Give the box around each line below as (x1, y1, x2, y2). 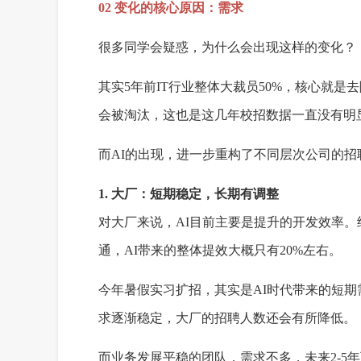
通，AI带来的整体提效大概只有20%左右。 (98, 243, 342, 257)
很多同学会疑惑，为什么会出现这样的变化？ (98, 40, 356, 54)
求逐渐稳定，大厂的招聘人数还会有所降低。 (98, 311, 356, 325)
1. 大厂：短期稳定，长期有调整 (98, 187, 279, 201)
